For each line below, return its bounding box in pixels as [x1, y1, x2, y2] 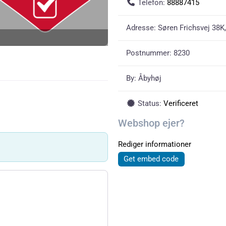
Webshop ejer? [118, 117, 185, 129]
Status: [137, 99, 163, 108]
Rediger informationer [118, 140, 191, 149]
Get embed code [124, 154, 179, 163]
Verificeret [163, 99, 198, 108]
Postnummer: [126, 48, 174, 58]
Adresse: [126, 23, 158, 32]
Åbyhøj [138, 74, 161, 83]
